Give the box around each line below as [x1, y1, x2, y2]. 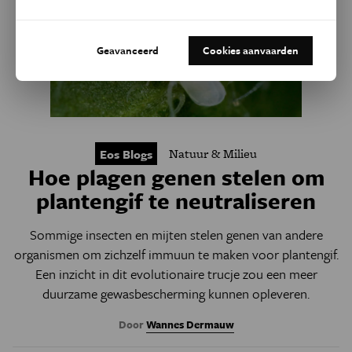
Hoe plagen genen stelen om [27, 161, 324, 192]
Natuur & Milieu [169, 144, 257, 163]
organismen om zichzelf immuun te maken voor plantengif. [13, 244, 339, 264]
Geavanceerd [97, 42, 159, 59]
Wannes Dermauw [145, 317, 234, 332]
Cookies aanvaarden [203, 42, 299, 59]
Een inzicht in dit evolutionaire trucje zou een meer [35, 264, 317, 284]
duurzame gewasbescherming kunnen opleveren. [42, 284, 310, 303]
